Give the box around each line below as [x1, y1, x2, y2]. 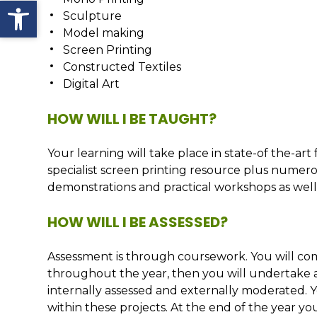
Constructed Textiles [63, 60, 182, 74]
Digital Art [63, 77, 120, 91]
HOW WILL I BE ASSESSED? [47, 212, 229, 232]
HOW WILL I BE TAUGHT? [47, 109, 217, 129]
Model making [63, 26, 145, 40]
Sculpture [63, 9, 122, 23]
